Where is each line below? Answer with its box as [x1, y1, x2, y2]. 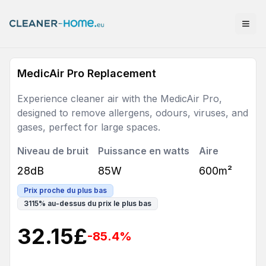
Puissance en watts [98, 145, 189, 157]
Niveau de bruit [17, 145, 88, 157]
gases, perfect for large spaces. [17, 121, 160, 133]
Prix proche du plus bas [24, 186, 107, 195]
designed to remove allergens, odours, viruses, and [17, 107, 248, 119]
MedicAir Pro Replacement [17, 67, 156, 80]
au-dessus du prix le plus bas [47, 199, 151, 208]
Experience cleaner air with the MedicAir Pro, [17, 93, 222, 104]
